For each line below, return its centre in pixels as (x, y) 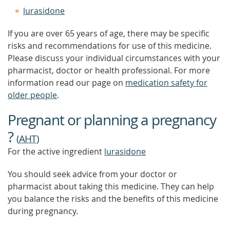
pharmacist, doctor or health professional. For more (109, 70)
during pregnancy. (43, 211)
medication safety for (166, 83)
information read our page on (66, 83)
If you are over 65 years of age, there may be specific (109, 33)
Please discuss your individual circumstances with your (114, 58)
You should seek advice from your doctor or (92, 174)
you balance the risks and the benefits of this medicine (113, 199)
